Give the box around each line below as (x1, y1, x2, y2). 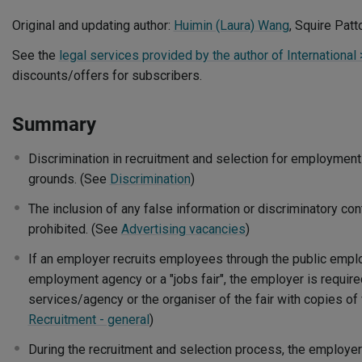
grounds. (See (27, 171, 110, 187)
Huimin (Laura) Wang (173, 18, 289, 33)
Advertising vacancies (120, 221, 246, 237)
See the (11, 48, 59, 63)
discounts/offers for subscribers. (11, 68, 202, 83)
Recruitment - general (27, 312, 149, 327)
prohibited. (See (27, 221, 121, 237)
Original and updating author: (11, 18, 174, 33)
